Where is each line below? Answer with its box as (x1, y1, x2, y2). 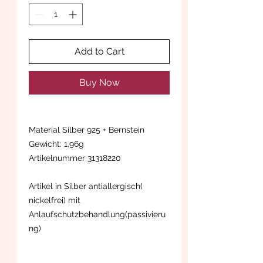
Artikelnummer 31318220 (29, 153, 121, 163)
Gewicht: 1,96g (29, 139, 89, 149)
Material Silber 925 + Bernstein (29, 124, 144, 134)
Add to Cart (74, 45, 124, 57)
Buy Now (79, 76, 120, 88)
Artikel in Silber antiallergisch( (29, 181, 143, 191)
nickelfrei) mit (29, 195, 80, 205)
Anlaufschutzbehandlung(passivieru (29, 209, 166, 219)
